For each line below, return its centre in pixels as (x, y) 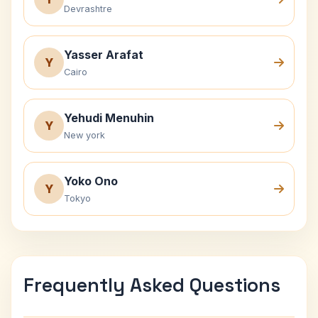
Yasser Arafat (104, 55)
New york (84, 135)
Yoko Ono (91, 181)
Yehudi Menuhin (109, 118)
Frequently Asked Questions (152, 285)
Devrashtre (88, 9)
